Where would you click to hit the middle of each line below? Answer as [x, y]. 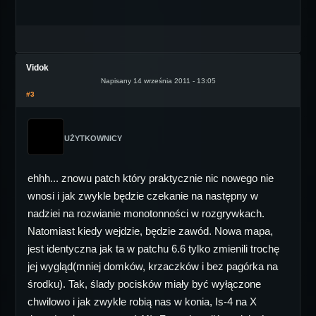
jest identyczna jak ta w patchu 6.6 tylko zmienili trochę [153, 249]
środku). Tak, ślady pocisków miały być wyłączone [144, 284]
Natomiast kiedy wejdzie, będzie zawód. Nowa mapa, [150, 231]
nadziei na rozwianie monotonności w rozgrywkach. [146, 213]
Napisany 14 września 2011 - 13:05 [158, 81]
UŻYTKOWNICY [93, 138]
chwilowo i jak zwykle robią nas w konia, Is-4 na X [142, 302]
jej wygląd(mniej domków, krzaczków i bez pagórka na [153, 266]
